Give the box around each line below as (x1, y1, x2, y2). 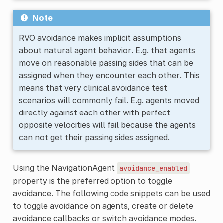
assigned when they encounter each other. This (18, 70, 200, 80)
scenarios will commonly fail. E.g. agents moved (18, 95, 199, 105)
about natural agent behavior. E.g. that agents (18, 45, 195, 55)
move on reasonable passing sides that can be (18, 57, 193, 68)
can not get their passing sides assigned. (18, 132, 170, 142)
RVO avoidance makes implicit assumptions (18, 32, 181, 43)
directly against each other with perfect (18, 107, 170, 117)
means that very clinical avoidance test (18, 82, 167, 93)
